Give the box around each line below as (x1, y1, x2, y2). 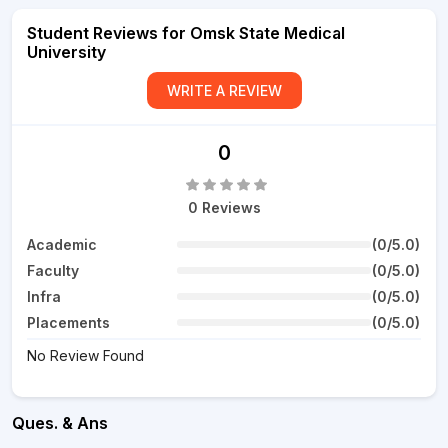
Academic (27, 236, 97, 253)
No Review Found (27, 347, 144, 364)
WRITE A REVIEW (166, 82, 282, 99)
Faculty (27, 262, 79, 279)
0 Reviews (187, 199, 261, 216)
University (27, 42, 106, 62)
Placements (27, 314, 110, 331)
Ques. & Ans (12, 413, 108, 433)
